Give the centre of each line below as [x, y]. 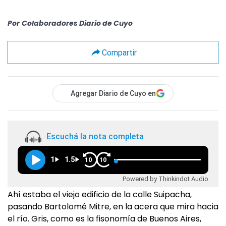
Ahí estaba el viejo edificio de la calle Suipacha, [100, 194]
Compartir [119, 52]
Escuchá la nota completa [95, 137]
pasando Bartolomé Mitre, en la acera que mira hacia [113, 207]
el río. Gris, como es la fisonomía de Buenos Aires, [104, 219]
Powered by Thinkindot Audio [165, 179]
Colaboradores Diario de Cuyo [77, 23]
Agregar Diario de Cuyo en [113, 93]
